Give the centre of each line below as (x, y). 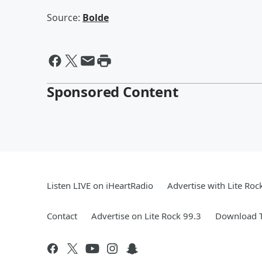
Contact (62, 216)
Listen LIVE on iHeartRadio (100, 185)
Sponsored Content (113, 91)
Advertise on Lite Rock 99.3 (146, 216)
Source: (65, 17)
